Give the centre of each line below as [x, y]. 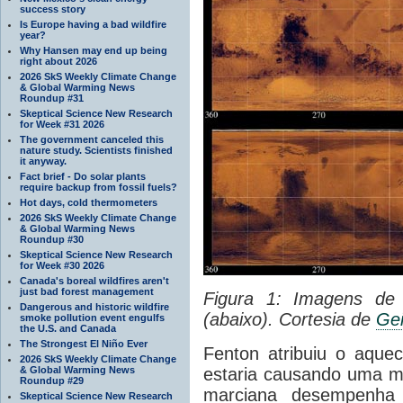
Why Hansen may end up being [94, 50]
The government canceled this [92, 139]
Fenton [231, 353]
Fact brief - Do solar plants [83, 176]
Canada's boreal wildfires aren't [94, 280]
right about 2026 [58, 61]
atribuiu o [306, 353]
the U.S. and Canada [68, 328]
